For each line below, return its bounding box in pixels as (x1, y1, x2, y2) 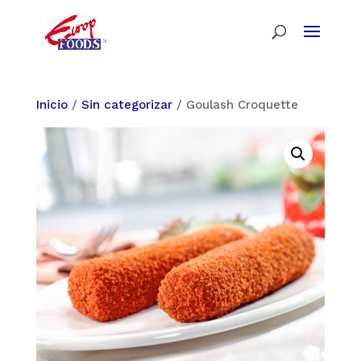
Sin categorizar (81, 98, 172, 112)
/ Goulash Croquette (172, 98, 298, 112)
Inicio (35, 98, 68, 112)
